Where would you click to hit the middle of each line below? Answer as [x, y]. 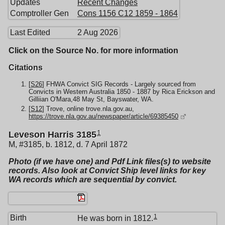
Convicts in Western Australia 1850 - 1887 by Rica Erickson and [122, 92]
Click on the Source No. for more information [93, 51]
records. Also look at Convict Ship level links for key [107, 171]
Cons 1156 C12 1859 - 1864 [128, 14]
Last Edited [30, 33]
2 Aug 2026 [98, 33]
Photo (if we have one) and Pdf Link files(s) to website [110, 162]
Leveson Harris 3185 [52, 135]
